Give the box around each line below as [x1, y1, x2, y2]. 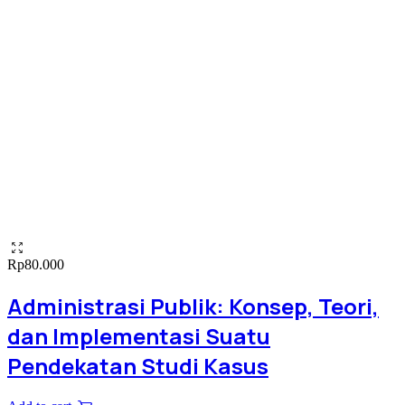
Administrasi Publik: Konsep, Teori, [7, 290, 379, 321]
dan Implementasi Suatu [7, 320, 270, 351]
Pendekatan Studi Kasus [7, 350, 268, 381]
